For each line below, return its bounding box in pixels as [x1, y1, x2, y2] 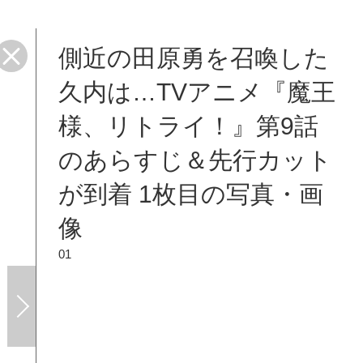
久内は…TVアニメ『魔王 [58, 79, 335, 105]
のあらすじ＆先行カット [58, 147, 332, 173]
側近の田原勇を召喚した [58, 45, 329, 71]
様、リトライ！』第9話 [58, 113, 318, 139]
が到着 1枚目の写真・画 [58, 181, 323, 207]
